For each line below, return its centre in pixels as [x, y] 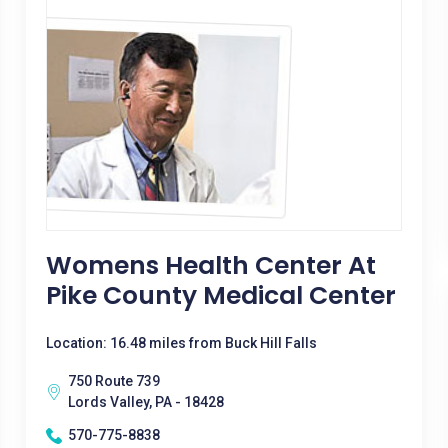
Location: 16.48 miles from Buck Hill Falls [181, 343]
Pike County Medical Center [220, 295]
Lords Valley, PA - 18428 [145, 402]
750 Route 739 [113, 381]
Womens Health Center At [210, 265]
